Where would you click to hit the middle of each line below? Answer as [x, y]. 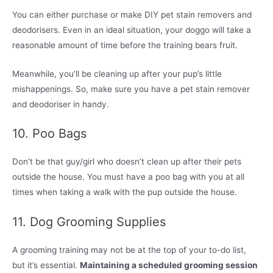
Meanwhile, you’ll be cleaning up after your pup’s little [117, 73]
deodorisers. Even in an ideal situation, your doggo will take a [132, 30]
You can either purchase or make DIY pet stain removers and [132, 14]
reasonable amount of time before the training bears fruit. [125, 45]
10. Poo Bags [49, 134]
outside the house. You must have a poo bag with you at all [128, 177]
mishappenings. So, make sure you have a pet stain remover [131, 89]
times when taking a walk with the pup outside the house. [125, 192]
